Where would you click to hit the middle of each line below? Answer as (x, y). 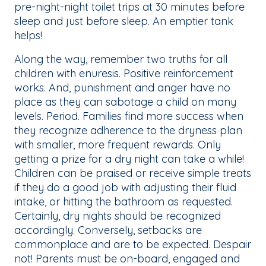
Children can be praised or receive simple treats (133, 173)
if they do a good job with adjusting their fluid (125, 188)
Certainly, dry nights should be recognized (118, 216)
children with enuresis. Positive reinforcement (124, 74)
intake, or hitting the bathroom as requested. (123, 202)
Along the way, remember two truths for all (121, 59)
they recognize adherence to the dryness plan (128, 131)
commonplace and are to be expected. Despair (133, 245)
